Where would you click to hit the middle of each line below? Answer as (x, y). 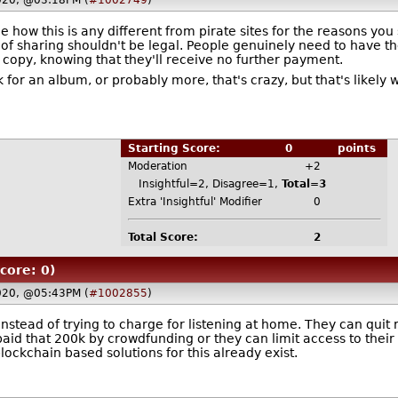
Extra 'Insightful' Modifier (195, 201)
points (354, 148)
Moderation (157, 166)
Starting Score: (179, 148)
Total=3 (303, 183)
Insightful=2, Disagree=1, (204, 183)
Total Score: (163, 237)
